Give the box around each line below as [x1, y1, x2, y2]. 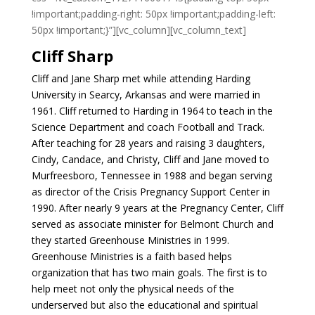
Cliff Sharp [31, 45, 113, 66]
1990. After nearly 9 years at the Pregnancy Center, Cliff [31, 201, 283, 214]
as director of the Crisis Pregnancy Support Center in [31, 185, 270, 198]
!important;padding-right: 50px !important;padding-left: [31, 7, 276, 20]
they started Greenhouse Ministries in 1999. [31, 233, 229, 247]
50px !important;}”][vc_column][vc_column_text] [31, 23, 246, 37]
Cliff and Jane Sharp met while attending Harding [31, 72, 250, 85]
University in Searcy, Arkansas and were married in [31, 88, 260, 101]
